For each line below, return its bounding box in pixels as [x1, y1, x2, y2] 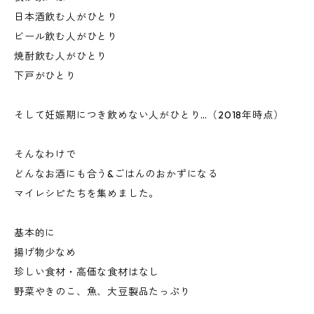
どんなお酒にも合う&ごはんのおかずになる [14, 168, 218, 180]
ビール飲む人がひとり [14, 30, 118, 43]
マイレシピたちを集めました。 [14, 187, 160, 200]
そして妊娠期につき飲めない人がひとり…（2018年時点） [14, 109, 284, 121]
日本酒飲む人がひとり [14, 11, 118, 23]
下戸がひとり [14, 69, 76, 82]
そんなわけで [14, 148, 76, 161]
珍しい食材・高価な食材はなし [14, 266, 160, 278]
